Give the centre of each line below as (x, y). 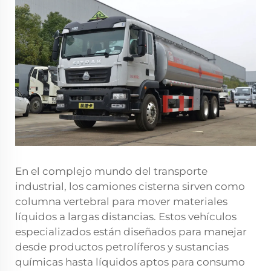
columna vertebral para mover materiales (121, 202)
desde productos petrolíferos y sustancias (122, 247)
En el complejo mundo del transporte (111, 171)
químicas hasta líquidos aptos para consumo (130, 262)
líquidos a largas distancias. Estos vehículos (126, 217)
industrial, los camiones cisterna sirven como (130, 187)
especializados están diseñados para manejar (131, 232)
